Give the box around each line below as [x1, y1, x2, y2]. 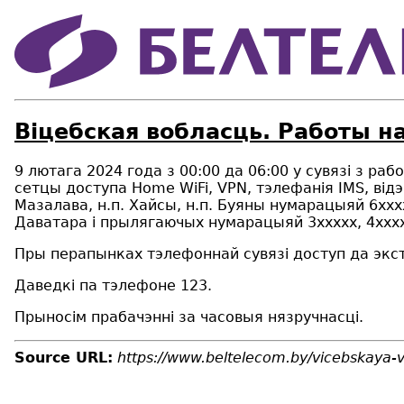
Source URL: [14, 348, 113, 366]
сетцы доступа [14, 179, 132, 197]
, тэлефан [247, 179, 321, 197]
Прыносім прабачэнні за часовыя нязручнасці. [14, 308, 363, 326]
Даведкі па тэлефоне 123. [14, 276, 212, 294]
